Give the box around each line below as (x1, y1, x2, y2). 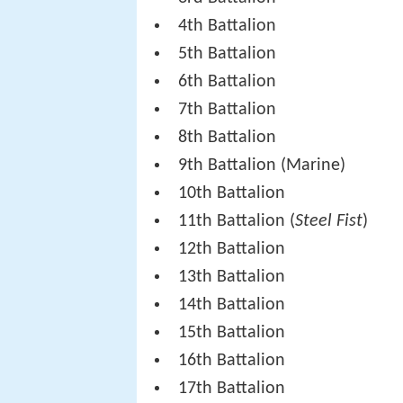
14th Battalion (178, 296, 286, 315)
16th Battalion (178, 352, 286, 371)
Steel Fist (295, 212, 363, 231)
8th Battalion (178, 129, 277, 148)
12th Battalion (178, 240, 286, 259)
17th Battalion (178, 380, 286, 399)
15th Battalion (178, 324, 286, 343)
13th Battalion (178, 268, 286, 287)
